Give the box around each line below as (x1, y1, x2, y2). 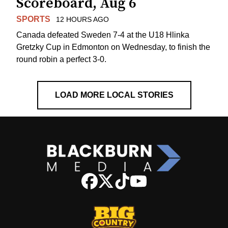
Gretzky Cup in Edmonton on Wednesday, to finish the (16, 42, 210, 51)
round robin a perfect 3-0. (16, 54, 106, 64)
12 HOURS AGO (55, 15, 109, 24)
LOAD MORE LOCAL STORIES (54, 90, 174, 99)
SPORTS (16, 15, 50, 24)
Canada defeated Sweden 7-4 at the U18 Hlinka (16, 30, 189, 39)
